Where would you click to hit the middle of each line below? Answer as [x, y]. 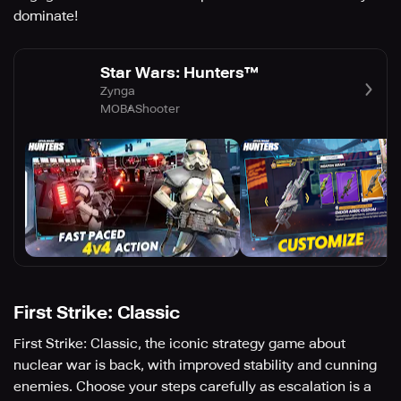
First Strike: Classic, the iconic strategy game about [179, 344]
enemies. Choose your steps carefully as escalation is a [192, 387]
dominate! [46, 17]
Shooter [158, 108]
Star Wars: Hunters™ [179, 72]
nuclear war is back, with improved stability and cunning [195, 366]
